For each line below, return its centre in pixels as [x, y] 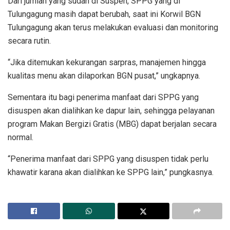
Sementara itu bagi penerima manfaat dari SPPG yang [103, 97]
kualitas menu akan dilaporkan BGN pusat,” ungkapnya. [104, 75]
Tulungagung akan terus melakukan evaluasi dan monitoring [113, 27]
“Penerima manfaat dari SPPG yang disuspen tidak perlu [108, 159]
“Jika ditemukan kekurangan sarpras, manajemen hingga [107, 62]
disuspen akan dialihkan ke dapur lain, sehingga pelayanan [111, 110]
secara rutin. [29, 41]
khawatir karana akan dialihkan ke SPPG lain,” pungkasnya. [111, 172]
